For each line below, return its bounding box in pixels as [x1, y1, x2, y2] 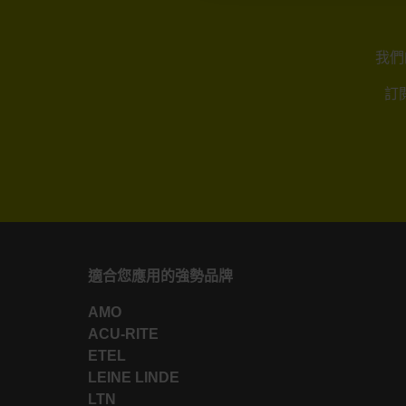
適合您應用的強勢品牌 [88, 267, 233, 284]
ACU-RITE [88, 325, 159, 342]
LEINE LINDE [88, 369, 179, 385]
